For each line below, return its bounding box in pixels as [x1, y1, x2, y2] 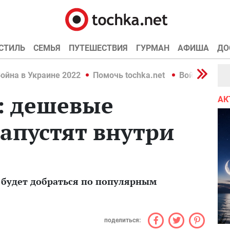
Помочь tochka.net [93, 70, 167, 80]
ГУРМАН [136, 43, 169, 53]
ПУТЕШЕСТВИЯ [68, 43, 128, 53]
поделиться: [104, 217, 141, 224]
